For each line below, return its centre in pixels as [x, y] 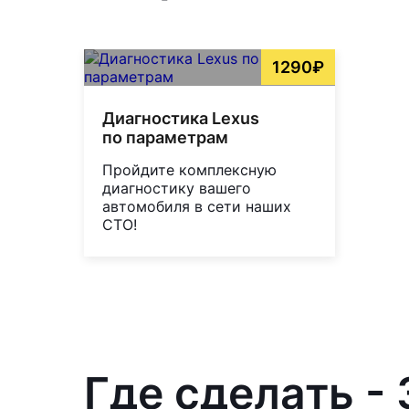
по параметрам [165, 137]
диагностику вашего [177, 188]
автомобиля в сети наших [197, 206]
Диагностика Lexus [181, 118]
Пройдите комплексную [189, 169]
